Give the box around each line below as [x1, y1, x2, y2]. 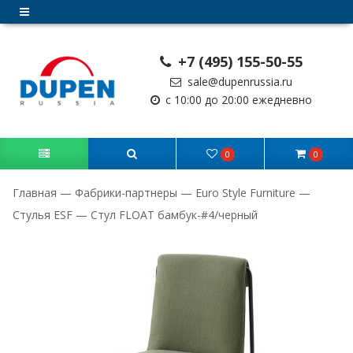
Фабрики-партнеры [75, 185, 177, 200]
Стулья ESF [13, 207, 72, 222]
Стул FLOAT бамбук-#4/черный [91, 207, 258, 222]
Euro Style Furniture [195, 185, 295, 200]
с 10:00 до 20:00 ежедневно [162, 91, 313, 107]
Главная [13, 185, 60, 200]
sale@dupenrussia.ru [184, 74, 292, 90]
